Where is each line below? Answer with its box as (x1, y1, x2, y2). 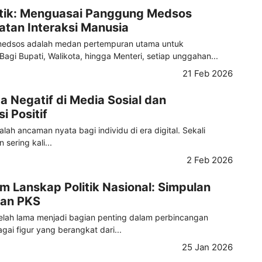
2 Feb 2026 (187, 154, 233, 166)
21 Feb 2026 (182, 67, 233, 79)
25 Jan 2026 (182, 241, 233, 253)
